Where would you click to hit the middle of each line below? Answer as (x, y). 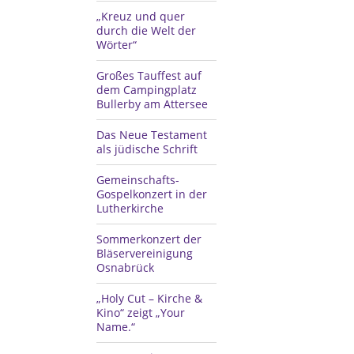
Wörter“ (117, 45)
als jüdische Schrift (147, 149)
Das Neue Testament (152, 135)
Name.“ (116, 327)
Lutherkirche (130, 208)
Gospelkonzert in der (152, 194)
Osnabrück (125, 267)
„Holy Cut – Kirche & (149, 298)
